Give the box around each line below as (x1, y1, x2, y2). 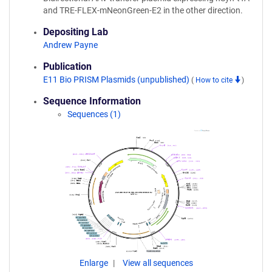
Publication (43, 61, 92, 72)
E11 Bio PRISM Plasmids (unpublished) (43, 75, 191, 84)
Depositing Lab (43, 26, 108, 38)
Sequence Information (43, 95, 141, 107)
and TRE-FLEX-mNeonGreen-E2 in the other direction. (43, 5, 243, 15)
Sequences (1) (67, 109, 121, 119)
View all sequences (122, 258, 193, 268)
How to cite (195, 76, 234, 84)
